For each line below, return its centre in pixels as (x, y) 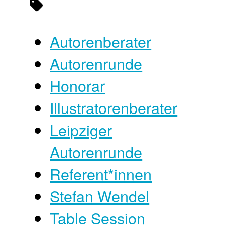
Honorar (78, 86)
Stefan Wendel (100, 196)
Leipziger (81, 130)
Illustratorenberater (114, 108)
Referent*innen (101, 174)
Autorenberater (101, 41)
